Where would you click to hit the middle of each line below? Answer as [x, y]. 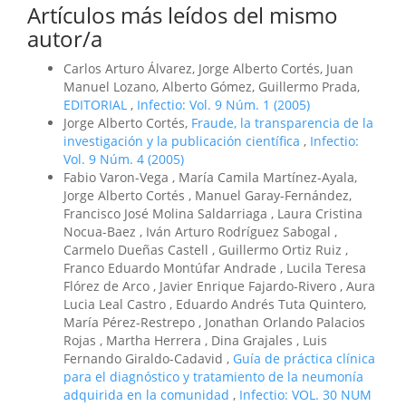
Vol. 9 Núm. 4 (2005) [124, 159]
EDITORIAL [97, 104]
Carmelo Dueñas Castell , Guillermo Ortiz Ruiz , [206, 249]
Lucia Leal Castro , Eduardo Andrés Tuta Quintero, [215, 304]
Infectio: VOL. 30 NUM [305, 394]
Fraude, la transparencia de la [282, 122]
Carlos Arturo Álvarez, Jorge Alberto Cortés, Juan [208, 68]
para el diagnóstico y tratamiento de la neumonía [213, 376]
